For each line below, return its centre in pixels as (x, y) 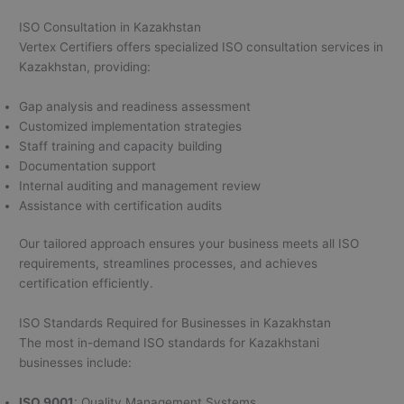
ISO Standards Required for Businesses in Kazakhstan (175, 323)
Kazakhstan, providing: (85, 66)
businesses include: (76, 363)
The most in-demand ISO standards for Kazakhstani (170, 343)
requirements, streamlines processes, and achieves (169, 264)
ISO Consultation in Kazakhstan (110, 27)
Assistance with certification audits (121, 205)
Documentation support (88, 165)
